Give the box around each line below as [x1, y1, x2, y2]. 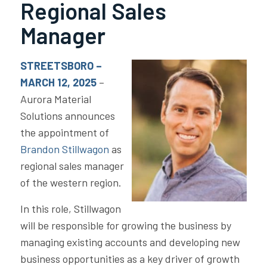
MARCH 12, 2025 [20, 76, 97, 89]
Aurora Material [20, 92, 91, 106]
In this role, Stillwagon [20, 201, 121, 215]
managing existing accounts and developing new [20, 235, 240, 249]
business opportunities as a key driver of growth [20, 252, 240, 265]
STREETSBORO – [20, 59, 102, 73]
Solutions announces [20, 109, 115, 123]
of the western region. [20, 176, 122, 190]
